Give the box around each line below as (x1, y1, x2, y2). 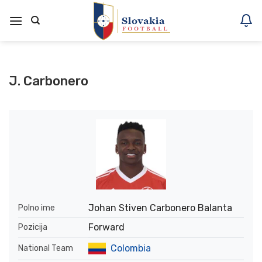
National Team (18, 243, 73, 254)
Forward (88, 222, 125, 233)
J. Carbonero (9, 73, 88, 89)
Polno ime (18, 203, 55, 213)
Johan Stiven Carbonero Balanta (88, 202, 232, 214)
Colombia (111, 243, 151, 254)
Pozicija (18, 222, 47, 233)
